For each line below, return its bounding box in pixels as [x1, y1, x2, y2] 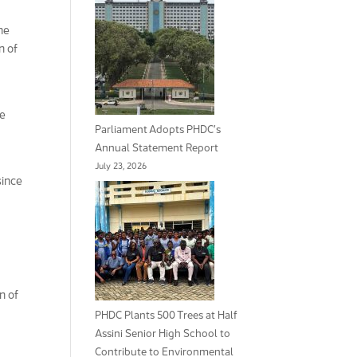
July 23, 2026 [95, 161, 147, 171]
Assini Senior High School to [95, 326, 231, 339]
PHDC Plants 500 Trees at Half [95, 308, 238, 321]
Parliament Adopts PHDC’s [95, 123, 222, 135]
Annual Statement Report [95, 141, 219, 154]
